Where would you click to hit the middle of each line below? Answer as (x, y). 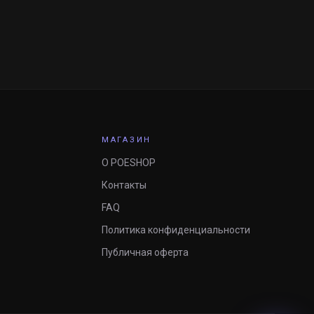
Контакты (124, 185)
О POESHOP (128, 163)
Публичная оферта (145, 252)
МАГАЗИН (127, 140)
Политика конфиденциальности (176, 230)
